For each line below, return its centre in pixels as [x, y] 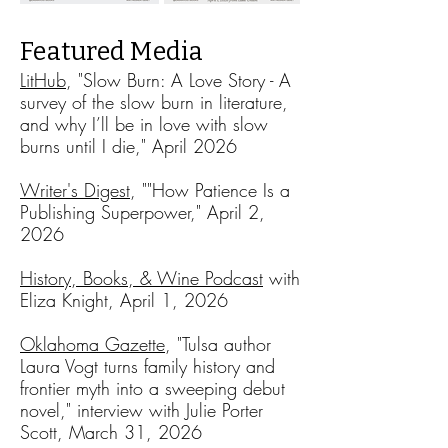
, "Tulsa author [218, 344]
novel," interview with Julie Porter [141, 410]
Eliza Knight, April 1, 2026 [124, 300]
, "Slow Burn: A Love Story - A [178, 80]
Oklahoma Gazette [92, 344]
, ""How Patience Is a [210, 190]
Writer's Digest [75, 190]
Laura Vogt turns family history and [147, 366]
